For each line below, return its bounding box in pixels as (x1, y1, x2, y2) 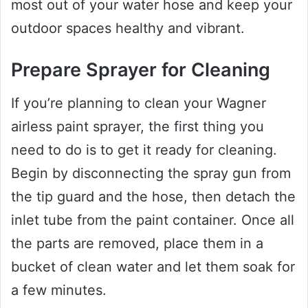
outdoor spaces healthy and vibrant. (11, 19, 245, 36)
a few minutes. (11, 282, 107, 299)
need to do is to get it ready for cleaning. (11, 142, 277, 159)
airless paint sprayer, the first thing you (11, 118, 264, 135)
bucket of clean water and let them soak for (11, 258, 295, 276)
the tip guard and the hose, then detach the (11, 188, 296, 206)
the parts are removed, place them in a (11, 235, 263, 252)
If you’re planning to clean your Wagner (11, 95, 266, 112)
